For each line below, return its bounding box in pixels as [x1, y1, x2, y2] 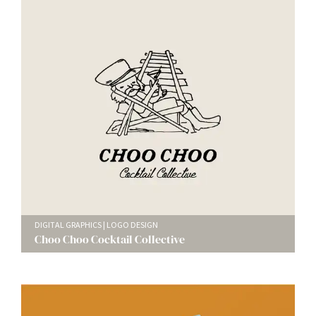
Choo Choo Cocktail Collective [35, 231, 185, 248]
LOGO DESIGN [107, 219, 158, 231]
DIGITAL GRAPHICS [35, 219, 102, 231]
